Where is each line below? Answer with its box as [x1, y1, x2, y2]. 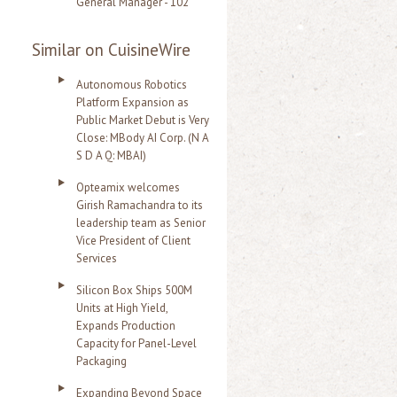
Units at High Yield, [76, 300, 167, 315]
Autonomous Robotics [76, 77, 187, 92]
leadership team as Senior [76, 215, 206, 230]
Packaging [76, 354, 127, 369]
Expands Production [76, 318, 175, 333]
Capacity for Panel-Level [76, 336, 197, 351]
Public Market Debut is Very [76, 113, 209, 128]
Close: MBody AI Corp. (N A [76, 130, 208, 145]
